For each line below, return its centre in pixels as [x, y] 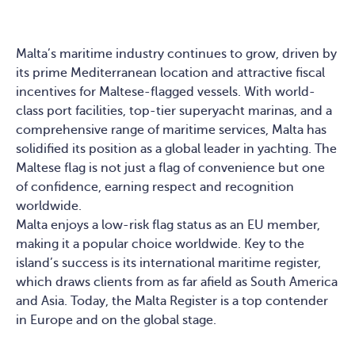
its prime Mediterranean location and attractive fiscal [170, 73]
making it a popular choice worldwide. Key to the [160, 244]
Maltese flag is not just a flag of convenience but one [170, 168]
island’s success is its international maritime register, [168, 263]
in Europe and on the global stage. [116, 320]
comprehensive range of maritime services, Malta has [171, 130]
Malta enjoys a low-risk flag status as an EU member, [168, 225]
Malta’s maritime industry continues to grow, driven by [176, 54]
